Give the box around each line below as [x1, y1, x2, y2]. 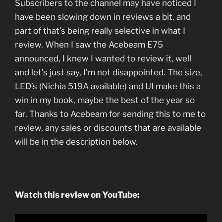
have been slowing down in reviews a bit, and [15, 11, 191, 22]
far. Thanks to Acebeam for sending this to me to [15, 109, 206, 119]
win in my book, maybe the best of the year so [15, 95, 195, 105]
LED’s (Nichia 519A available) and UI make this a [15, 81, 201, 91]
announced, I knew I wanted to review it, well [15, 53, 191, 63]
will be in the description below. [15, 136, 140, 147]
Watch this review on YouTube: [15, 189, 141, 200]
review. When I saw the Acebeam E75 [15, 39, 163, 50]
